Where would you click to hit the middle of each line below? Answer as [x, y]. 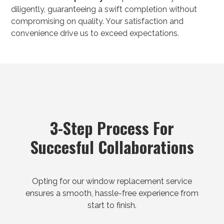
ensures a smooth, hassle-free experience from [112, 193]
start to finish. [112, 205]
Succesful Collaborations [112, 147]
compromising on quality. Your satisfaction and [97, 21]
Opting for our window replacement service [112, 181]
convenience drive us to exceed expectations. [95, 33]
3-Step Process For [112, 128]
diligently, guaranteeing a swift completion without [104, 9]
